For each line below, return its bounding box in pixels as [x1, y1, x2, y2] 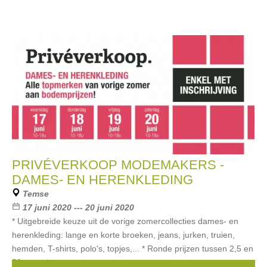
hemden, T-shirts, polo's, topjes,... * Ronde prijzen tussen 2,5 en [12, 244, 253, 253]
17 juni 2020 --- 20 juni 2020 [23, 203, 134, 212]
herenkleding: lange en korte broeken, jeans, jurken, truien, [12, 230, 235, 240]
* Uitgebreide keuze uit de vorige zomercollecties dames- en [12, 216, 238, 226]
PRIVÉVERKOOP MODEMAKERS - [12, 157, 224, 172]
